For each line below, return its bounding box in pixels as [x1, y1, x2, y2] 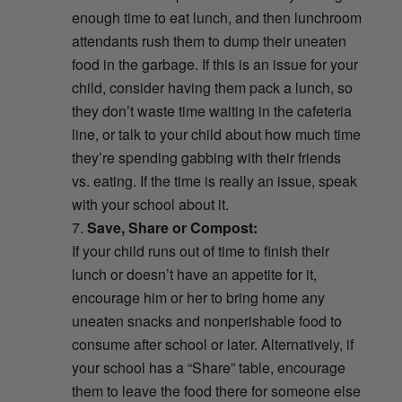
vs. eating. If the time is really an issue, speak [71, 170, 357, 192]
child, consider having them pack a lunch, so [71, 77, 353, 99]
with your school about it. [71, 194, 232, 215]
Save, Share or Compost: [86, 217, 258, 239]
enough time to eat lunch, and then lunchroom [71, 7, 362, 29]
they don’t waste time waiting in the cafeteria [71, 100, 352, 122]
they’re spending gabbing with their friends [71, 147, 341, 169]
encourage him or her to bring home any [71, 287, 325, 309]
